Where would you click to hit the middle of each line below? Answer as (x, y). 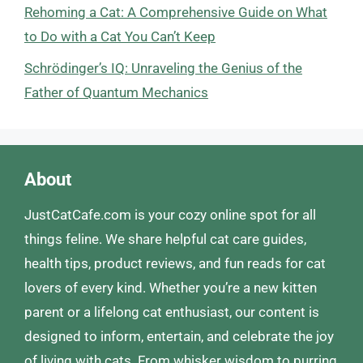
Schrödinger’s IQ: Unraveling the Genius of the (163, 68)
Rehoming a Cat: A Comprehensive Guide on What (176, 12)
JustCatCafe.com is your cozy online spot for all (170, 214)
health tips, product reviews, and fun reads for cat (175, 263)
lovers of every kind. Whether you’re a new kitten (171, 287)
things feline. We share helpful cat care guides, (165, 239)
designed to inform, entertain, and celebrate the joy (179, 336)
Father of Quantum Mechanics (116, 92)
